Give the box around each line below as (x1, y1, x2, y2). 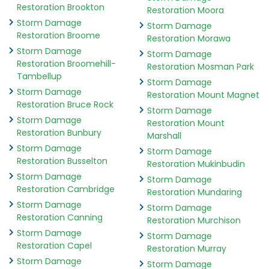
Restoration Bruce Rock (17, 98, 113, 111)
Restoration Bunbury (17, 127, 101, 139)
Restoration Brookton (17, 1, 104, 14)
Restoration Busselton (17, 155, 107, 168)
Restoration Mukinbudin (147, 158, 245, 171)
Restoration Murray (147, 243, 226, 255)
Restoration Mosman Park (147, 61, 254, 73)
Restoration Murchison (147, 214, 241, 227)
